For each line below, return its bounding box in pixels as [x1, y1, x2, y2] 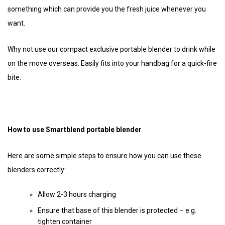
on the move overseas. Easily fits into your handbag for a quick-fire [8, 59, 217, 67]
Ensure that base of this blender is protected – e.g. [38, 206, 196, 214]
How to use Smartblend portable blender [8, 125, 142, 134]
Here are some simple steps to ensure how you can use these [8, 151, 201, 160]
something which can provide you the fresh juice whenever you [8, 5, 206, 13]
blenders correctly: [8, 165, 66, 174]
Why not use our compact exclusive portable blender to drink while [8, 45, 215, 53]
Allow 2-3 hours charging [38, 190, 118, 198]
